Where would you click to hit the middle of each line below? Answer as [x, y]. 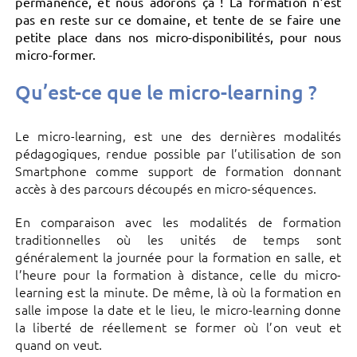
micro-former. [56, 55]
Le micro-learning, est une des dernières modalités [178, 135]
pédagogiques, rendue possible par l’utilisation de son [178, 153]
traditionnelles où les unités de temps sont [178, 239]
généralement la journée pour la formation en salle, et [178, 256]
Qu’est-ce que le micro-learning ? [167, 92]
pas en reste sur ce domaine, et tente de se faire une [178, 20]
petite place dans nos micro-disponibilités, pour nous [178, 37]
